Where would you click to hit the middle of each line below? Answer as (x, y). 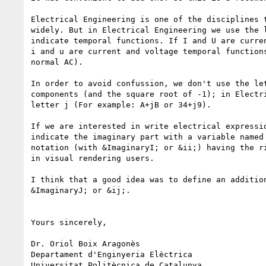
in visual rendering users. (93, 158)
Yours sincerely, (69, 222)
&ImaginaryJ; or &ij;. (81, 190)
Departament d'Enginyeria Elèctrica (112, 254)
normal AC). (57, 62)
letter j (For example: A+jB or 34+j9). (121, 104)
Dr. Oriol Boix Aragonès (85, 243)
